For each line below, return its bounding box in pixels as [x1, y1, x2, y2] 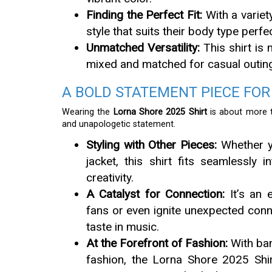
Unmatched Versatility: [86, 41, 200, 55]
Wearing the [62, 107, 114, 118]
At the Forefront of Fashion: [86, 236, 228, 251]
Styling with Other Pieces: [86, 138, 217, 152]
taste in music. [86, 220, 159, 234]
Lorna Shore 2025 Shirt [113, 107, 207, 118]
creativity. [86, 171, 134, 185]
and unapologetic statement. [62, 119, 175, 130]
